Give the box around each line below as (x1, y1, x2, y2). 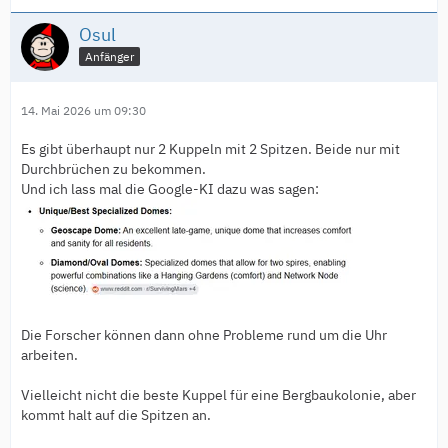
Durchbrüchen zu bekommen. (21, 159, 206, 178)
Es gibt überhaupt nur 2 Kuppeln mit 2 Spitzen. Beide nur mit (21, 139, 400, 158)
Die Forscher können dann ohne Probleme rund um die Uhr (21, 325, 387, 344)
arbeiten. (21, 345, 78, 364)
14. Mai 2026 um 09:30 (21, 102, 146, 118)
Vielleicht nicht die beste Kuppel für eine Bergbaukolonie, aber (21, 385, 416, 404)
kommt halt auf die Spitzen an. (21, 405, 211, 424)
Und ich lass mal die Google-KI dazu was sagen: (21, 179, 319, 198)
